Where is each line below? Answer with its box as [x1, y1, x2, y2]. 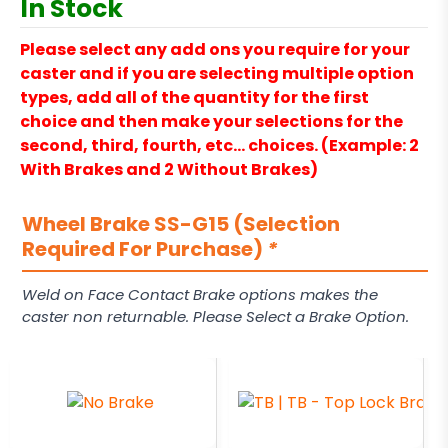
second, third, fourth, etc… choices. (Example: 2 [20, 134, 419, 158]
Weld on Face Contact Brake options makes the [22, 284, 378, 306]
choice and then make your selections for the [20, 110, 403, 134]
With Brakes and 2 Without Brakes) [20, 158, 318, 182]
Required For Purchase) [22, 235, 267, 264]
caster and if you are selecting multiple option [20, 62, 414, 86]
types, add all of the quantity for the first [20, 86, 369, 110]
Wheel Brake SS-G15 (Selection [22, 210, 340, 239]
